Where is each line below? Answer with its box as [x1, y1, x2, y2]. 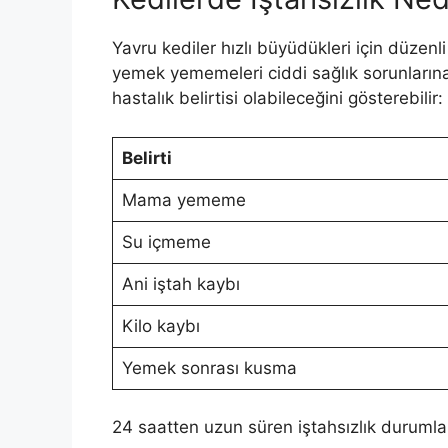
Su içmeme [121, 231, 211, 252]
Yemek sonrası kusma [121, 357, 297, 378]
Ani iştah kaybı [121, 273, 240, 294]
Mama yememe [121, 189, 246, 210]
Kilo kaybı [121, 315, 200, 336]
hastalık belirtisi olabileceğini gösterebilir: [112, 88, 443, 109]
